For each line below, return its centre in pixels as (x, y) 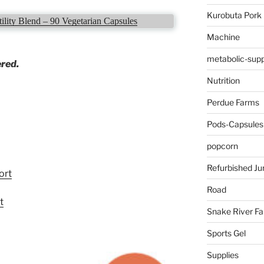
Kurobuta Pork (234, 15)
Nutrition (223, 81)
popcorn (222, 146)
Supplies (222, 255)
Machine (223, 37)
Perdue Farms (233, 103)
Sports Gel (226, 233)
